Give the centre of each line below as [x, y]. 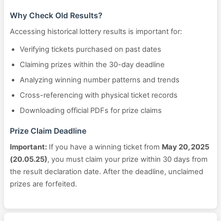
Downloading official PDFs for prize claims [91, 110]
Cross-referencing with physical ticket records [99, 95]
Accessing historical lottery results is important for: [96, 32]
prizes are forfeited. [43, 184]
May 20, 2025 [185, 147]
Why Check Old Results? [56, 16]
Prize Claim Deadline [48, 131]
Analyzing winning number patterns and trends [100, 80]
